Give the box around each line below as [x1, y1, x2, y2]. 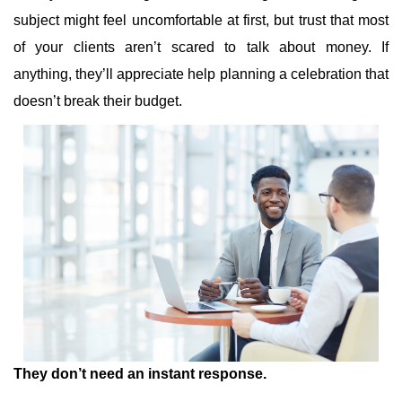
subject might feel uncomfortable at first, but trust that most [13, 13, 389, 28]
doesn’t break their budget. [13, 93, 182, 109]
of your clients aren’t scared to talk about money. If [13, 39, 389, 55]
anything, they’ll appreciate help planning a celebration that [13, 66, 389, 82]
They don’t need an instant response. [13, 366, 267, 381]
